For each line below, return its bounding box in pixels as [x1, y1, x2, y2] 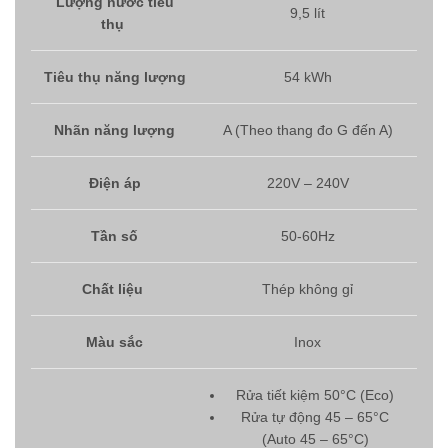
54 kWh [283, 69, 332, 86]
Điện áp [88, 175, 141, 192]
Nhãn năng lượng [54, 122, 175, 139]
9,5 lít [290, 5, 325, 22]
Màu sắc [86, 334, 143, 351]
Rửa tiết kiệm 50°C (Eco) [236, 387, 394, 404]
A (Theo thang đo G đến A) [222, 122, 393, 139]
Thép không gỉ [262, 281, 353, 298]
